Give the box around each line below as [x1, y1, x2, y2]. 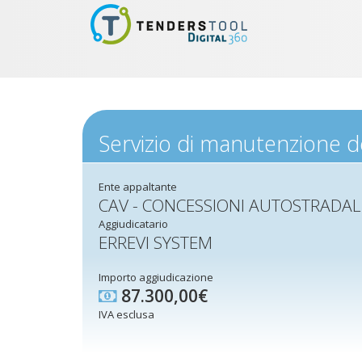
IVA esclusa [99, 307, 154, 322]
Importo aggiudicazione [99, 270, 213, 284]
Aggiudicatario [99, 217, 168, 231]
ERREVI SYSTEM [99, 231, 213, 254]
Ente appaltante [99, 179, 177, 194]
